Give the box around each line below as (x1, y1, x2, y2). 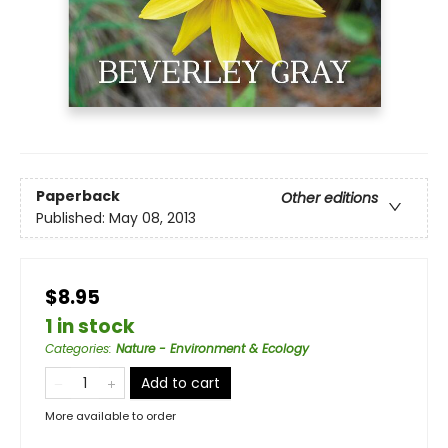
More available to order (45, 407, 176, 424)
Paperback (36, 186, 120, 207)
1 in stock (45, 312, 135, 340)
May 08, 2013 (109, 208, 196, 229)
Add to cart (141, 372, 220, 393)
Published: (36, 208, 109, 229)
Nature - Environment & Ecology (116, 339, 309, 357)
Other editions (281, 188, 378, 209)
